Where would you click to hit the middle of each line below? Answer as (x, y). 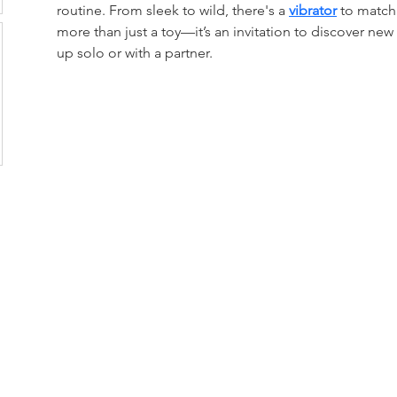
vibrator (313, 10)
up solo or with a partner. (135, 53)
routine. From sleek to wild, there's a (173, 10)
